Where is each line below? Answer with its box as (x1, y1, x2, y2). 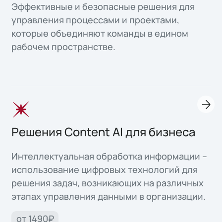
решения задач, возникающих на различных (11, 177, 204, 189)
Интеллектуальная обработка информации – (11, 150, 208, 163)
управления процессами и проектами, (11, 13, 180, 26)
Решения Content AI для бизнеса (11, 123, 196, 140)
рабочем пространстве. (11, 40, 116, 53)
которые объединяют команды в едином (11, 27, 189, 39)
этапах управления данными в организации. (11, 190, 206, 203)
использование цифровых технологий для (11, 164, 198, 176)
